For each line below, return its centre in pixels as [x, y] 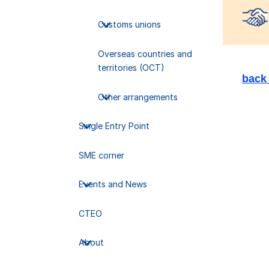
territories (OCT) [131, 67]
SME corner [101, 155]
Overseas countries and [145, 53]
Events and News [113, 184]
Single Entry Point [114, 126]
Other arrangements [138, 97]
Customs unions [129, 25]
